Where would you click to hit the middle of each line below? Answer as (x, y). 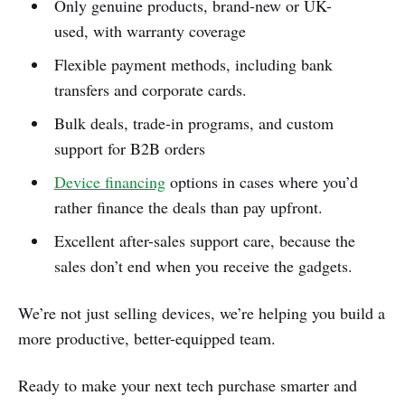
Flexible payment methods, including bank (193, 65)
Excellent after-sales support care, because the (204, 241)
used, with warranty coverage (150, 31)
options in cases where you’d (261, 182)
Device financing (109, 182)
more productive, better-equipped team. (147, 339)
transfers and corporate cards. (150, 90)
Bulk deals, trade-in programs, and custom (193, 123)
